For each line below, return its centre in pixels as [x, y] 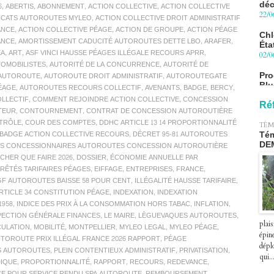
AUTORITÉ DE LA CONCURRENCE [105, 65]
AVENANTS [162, 88]
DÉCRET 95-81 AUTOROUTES [180, 135]
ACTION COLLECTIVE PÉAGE [65, 30]
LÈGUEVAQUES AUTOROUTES [187, 216]
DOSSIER [91, 158]
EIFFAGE [108, 169]
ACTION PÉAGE [212, 30]
